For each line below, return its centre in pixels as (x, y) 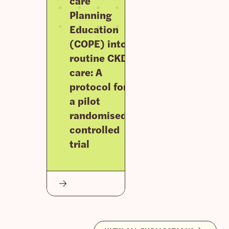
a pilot (85, 100)
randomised (98, 114)
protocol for (98, 86)
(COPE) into (98, 43)
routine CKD (98, 57)
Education (94, 29)
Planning (90, 14)
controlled (94, 129)
